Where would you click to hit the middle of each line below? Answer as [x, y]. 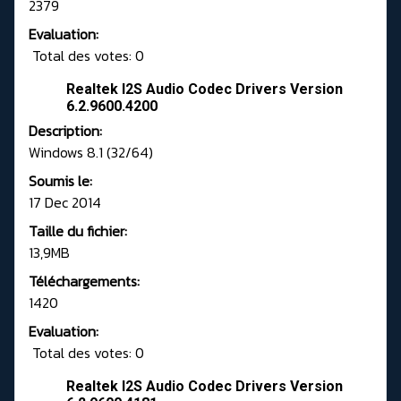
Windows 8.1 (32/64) [91, 153]
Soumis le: [60, 181]
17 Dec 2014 [65, 203]
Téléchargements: [84, 282]
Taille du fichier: [78, 231]
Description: [65, 131]
